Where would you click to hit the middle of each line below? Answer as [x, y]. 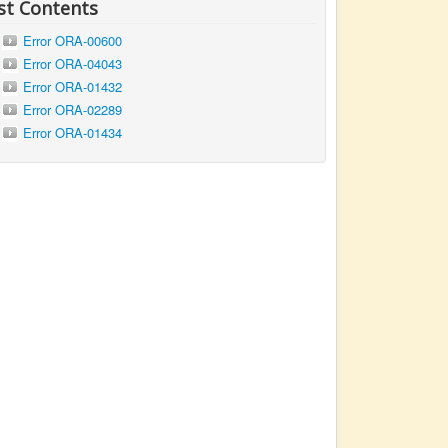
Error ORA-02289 [73, 110]
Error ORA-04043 [73, 64]
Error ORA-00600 [73, 41]
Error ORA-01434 [73, 133]
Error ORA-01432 [73, 87]
